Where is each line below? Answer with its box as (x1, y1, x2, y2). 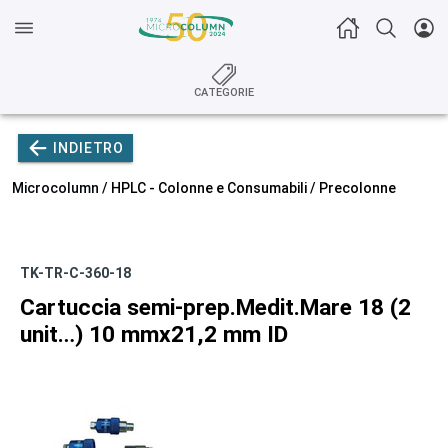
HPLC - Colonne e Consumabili (111, 180, 307, 196)
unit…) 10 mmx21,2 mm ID (20, 321, 288, 348)
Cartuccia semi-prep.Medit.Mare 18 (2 (20, 294, 411, 321)
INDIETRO (53, 140, 125, 156)
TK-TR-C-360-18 (20, 265, 131, 281)
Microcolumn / (12, 180, 111, 196)
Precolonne (319, 180, 396, 196)
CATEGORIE (194, 86, 254, 99)
